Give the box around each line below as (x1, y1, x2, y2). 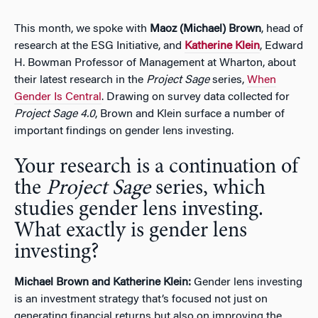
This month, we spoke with (14, 23, 150, 35)
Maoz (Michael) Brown (150, 23, 261, 35)
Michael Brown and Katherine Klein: (14, 276, 191, 288)
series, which (150, 177, 265, 199)
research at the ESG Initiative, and (14, 40, 185, 52)
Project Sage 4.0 (14, 108, 95, 120)
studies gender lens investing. (14, 199, 263, 221)
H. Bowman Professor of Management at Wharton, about (14, 57, 296, 69)
